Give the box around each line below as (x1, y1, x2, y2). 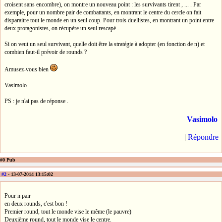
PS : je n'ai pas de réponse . (4, 97, 68, 105)
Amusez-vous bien (4, 65, 50, 73)
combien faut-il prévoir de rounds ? (4, 48, 87, 55)
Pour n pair (4, 192, 31, 199)
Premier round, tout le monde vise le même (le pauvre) (4, 208, 131, 215)
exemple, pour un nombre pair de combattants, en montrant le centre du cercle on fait (4, 8, 201, 16)
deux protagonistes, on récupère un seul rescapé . (4, 24, 119, 32)
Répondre (188, 132, 219, 141)
